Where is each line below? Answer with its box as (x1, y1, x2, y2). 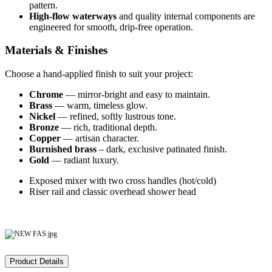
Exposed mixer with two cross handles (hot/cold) (29, 175, 216, 186)
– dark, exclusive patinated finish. (97, 144, 227, 155)
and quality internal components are (117, 10, 255, 21)
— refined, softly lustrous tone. (55, 111, 176, 122)
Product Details (10, 256, 64, 266)
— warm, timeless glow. (52, 100, 148, 111)
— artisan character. (61, 133, 139, 144)
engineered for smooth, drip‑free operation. (29, 21, 193, 32)
